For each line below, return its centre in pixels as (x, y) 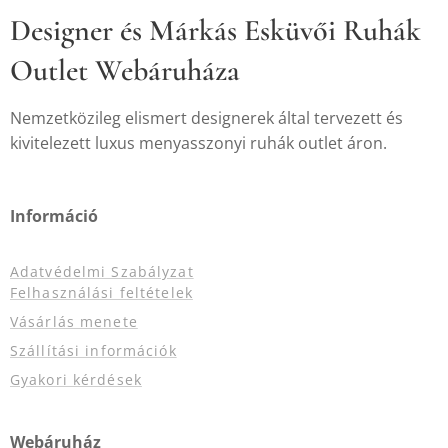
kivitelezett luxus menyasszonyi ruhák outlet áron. (198, 143)
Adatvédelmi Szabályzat (102, 271)
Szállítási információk (93, 350)
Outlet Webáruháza (128, 70)
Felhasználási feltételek (101, 292)
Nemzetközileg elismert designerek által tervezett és (206, 118)
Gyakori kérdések (76, 379)
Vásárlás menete (74, 321)
